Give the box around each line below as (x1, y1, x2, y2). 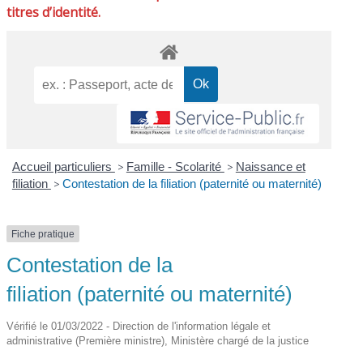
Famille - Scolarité (126, 159, 224, 173)
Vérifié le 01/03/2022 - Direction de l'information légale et (6, 319, 271, 332)
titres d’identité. (6, 2, 101, 21)
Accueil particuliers (11, 159, 115, 173)
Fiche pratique (11, 228, 75, 240)
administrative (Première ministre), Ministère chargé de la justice (6, 334, 310, 347)
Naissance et (235, 159, 305, 173)
